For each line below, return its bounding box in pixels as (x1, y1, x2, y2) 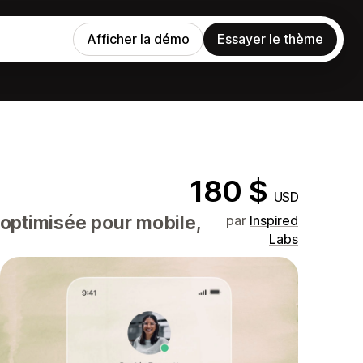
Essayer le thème (217, 31, 323, 47)
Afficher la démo (87, 31, 190, 47)
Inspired (250, 212, 298, 228)
